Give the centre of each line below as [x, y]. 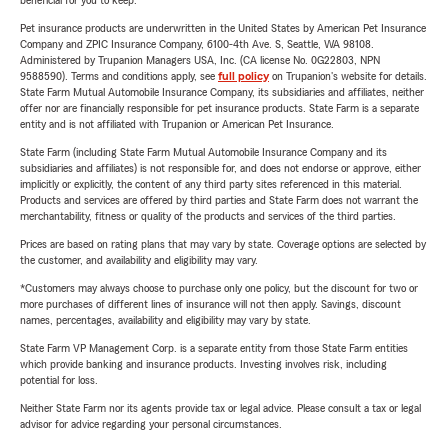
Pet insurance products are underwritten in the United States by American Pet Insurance [223, 28]
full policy [243, 76]
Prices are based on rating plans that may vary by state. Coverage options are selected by [223, 244]
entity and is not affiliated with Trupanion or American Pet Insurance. [177, 124]
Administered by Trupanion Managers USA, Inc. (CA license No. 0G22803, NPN [200, 60]
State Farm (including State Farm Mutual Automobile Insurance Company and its [203, 152]
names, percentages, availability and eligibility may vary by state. [165, 320]
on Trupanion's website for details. [348, 76]
